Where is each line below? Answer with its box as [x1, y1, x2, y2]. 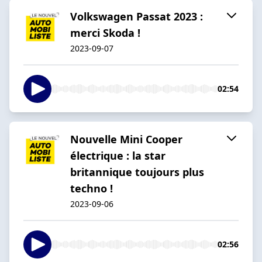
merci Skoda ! [70, 25, 140, 40]
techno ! [70, 181, 113, 195]
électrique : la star [70, 148, 166, 163]
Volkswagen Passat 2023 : [70, 9, 203, 23]
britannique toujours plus [70, 164, 204, 179]
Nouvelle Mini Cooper [70, 132, 182, 146]
